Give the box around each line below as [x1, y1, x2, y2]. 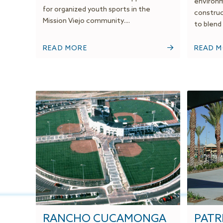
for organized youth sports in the [43, 5, 150, 14]
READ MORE [43, 44, 87, 53]
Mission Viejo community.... [43, 17, 130, 26]
